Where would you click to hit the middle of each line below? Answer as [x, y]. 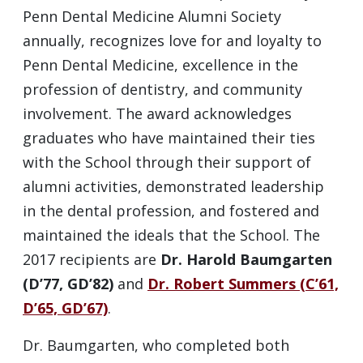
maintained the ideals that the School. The [171, 235]
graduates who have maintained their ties [169, 138]
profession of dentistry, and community [162, 90]
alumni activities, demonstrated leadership [173, 187]
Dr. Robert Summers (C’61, [243, 284]
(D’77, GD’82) [68, 284]
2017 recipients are [92, 260]
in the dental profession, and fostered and [171, 211]
